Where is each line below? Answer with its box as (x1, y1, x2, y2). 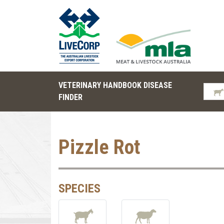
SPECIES (58, 181, 100, 195)
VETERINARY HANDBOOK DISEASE (58, 80, 172, 90)
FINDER (58, 92, 82, 102)
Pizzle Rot (58, 135, 140, 159)
